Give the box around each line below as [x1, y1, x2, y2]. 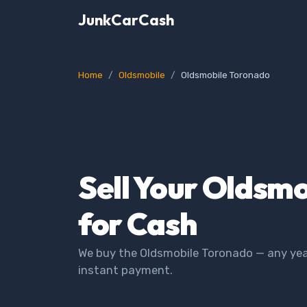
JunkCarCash [78, 10, 174, 29]
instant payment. [78, 263, 173, 277]
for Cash [78, 204, 197, 243]
